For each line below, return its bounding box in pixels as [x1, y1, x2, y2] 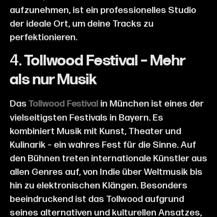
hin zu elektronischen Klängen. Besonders [10, 180, 187, 191]
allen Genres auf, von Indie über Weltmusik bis [10, 166, 202, 178]
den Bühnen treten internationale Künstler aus [10, 153, 207, 164]
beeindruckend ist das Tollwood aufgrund [10, 193, 184, 205]
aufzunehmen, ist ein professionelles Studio [10, 5, 196, 16]
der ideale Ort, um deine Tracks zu [10, 18, 154, 30]
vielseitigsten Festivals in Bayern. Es [10, 112, 163, 124]
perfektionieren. [10, 32, 77, 44]
